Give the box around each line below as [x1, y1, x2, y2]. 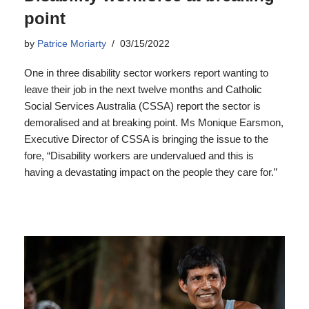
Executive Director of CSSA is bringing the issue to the [24, 133, 268, 145]
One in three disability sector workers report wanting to [24, 67, 268, 79]
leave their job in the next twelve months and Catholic [24, 83, 262, 95]
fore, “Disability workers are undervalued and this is [24, 150, 254, 161]
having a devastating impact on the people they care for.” [24, 166, 277, 178]
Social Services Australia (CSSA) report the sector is [24, 100, 261, 112]
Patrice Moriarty [37, 39, 106, 49]
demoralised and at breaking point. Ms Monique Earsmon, [24, 117, 283, 128]
